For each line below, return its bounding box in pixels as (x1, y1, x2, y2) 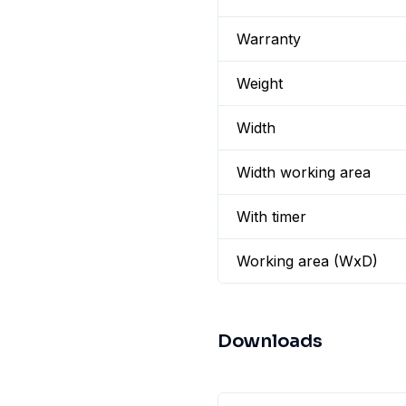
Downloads (217, 330, 323, 353)
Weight (237, 74, 283, 92)
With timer (237, 208, 306, 226)
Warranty (237, 30, 301, 48)
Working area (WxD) (237, 252, 378, 270)
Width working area (237, 163, 371, 181)
